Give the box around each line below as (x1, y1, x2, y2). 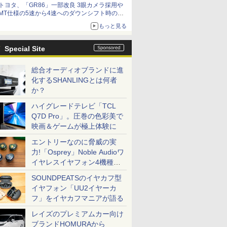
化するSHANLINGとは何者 (31, 76, 117, 84)
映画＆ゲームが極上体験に (31, 122, 117, 130)
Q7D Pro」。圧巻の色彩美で (31, 112, 123, 120)
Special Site (5, 45, 45, 53)
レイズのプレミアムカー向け (31, 210, 124, 218)
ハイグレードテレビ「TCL (31, 102, 116, 110)
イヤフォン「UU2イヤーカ (31, 184, 117, 192)
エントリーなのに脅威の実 (31, 138, 117, 146)
